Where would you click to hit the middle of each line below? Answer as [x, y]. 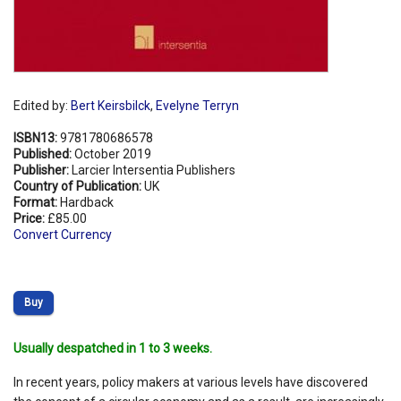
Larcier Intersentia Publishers [154, 170]
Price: [30, 218]
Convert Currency [63, 234]
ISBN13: [37, 137]
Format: [37, 202]
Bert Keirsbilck [111, 105]
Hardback [87, 202]
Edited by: [42, 105]
